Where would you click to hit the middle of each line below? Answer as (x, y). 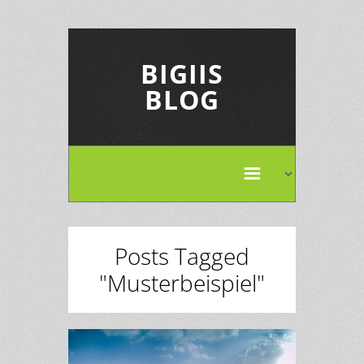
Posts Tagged (182, 256)
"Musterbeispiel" (182, 283)
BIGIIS (182, 74)
